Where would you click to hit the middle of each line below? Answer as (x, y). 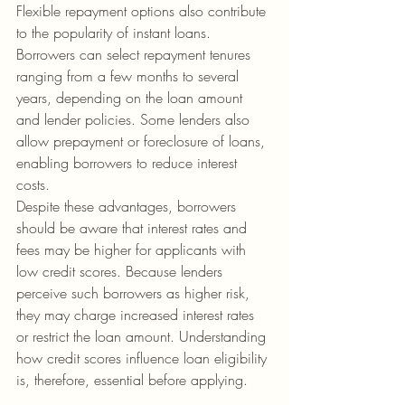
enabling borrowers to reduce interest (129, 163)
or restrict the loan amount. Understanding (143, 336)
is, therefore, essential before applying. (132, 380)
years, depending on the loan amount (132, 98)
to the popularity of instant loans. (116, 33)
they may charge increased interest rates (137, 315)
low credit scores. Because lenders (122, 271)
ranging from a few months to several (130, 76)
